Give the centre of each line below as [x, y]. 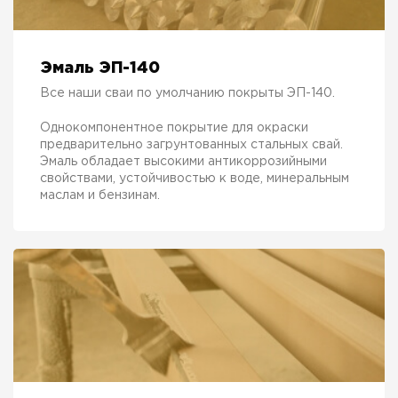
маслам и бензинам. [100, 195]
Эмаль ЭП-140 [100, 68]
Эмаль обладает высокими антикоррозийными [183, 161]
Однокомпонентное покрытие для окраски [174, 127]
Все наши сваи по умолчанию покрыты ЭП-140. [187, 93]
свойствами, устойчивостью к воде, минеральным [195, 178]
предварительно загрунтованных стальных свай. [191, 144]
